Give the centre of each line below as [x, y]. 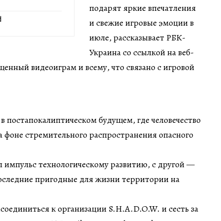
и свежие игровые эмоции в [142, 22]
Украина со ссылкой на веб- [142, 52]
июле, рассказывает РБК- [137, 37]
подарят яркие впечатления [143, 8]
